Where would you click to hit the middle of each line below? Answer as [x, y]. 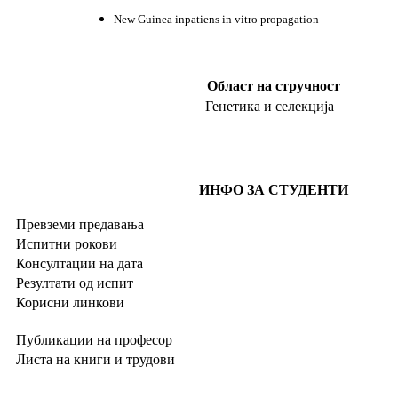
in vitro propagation [271, 19]
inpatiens [196, 19]
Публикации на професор [92, 340]
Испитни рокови [65, 244]
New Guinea [143, 19]
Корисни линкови [68, 302]
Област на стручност [273, 86]
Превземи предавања [80, 224]
